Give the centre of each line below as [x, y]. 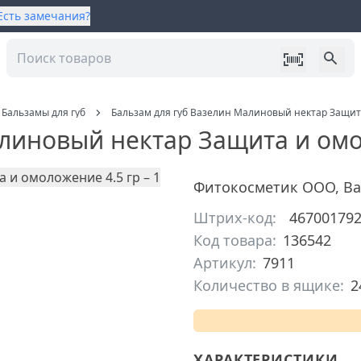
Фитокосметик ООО [264, 187]
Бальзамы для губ [44, 112]
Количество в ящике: [269, 285]
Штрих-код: [235, 218]
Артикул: [225, 263]
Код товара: [235, 240]
